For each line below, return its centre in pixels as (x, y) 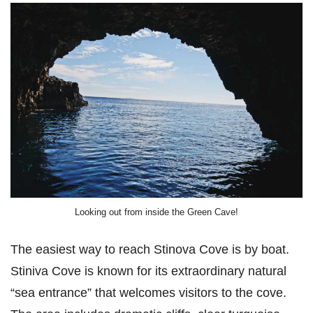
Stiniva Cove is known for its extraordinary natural (148, 271)
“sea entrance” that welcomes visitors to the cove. (148, 293)
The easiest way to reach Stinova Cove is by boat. (150, 249)
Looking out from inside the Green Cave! (156, 212)
